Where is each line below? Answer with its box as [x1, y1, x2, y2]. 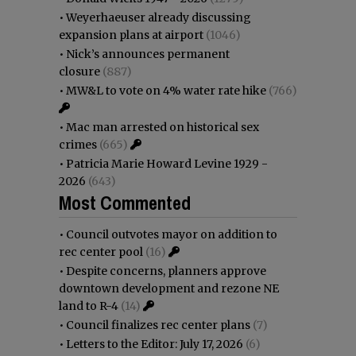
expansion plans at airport [59, 27, 203, 42]
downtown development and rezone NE [59, 281, 279, 296]
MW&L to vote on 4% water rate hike [66, 83, 266, 98]
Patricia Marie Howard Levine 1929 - [66, 156, 268, 171]
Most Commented [59, 189, 191, 215]
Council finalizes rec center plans [66, 317, 250, 332]
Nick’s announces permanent [66, 46, 230, 61]
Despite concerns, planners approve [66, 263, 266, 278]
